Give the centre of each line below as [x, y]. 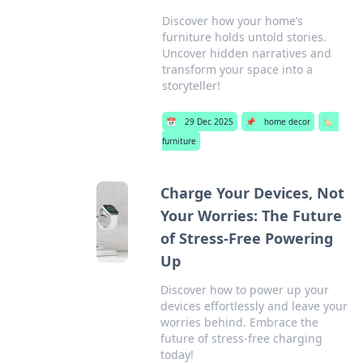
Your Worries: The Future [252, 216]
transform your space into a [237, 69]
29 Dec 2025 [209, 122]
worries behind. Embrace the [240, 322]
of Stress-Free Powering [247, 238]
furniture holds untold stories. [244, 37]
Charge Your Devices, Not [253, 193]
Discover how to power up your [245, 290]
